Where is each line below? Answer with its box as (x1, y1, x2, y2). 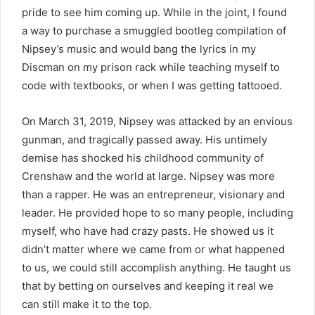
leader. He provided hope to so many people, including (22, 205, 293, 219)
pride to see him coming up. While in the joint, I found (22, 5, 287, 19)
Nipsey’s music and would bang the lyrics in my (22, 41, 256, 56)
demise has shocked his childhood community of (22, 150, 264, 165)
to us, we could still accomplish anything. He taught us (22, 260, 291, 274)
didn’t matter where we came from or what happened (22, 242, 285, 256)
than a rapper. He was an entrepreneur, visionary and (22, 187, 285, 201)
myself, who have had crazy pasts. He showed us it (22, 224, 274, 238)
